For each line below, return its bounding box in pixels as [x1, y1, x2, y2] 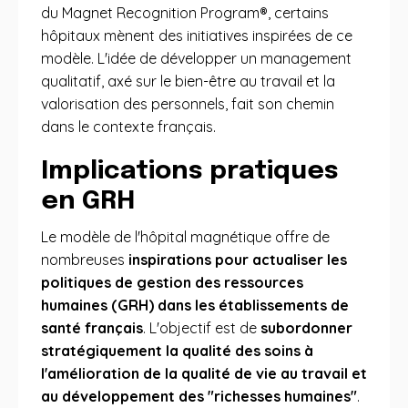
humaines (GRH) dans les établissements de [41, 296, 349, 314]
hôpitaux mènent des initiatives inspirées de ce [41, 26, 352, 45]
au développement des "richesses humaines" [41, 387, 357, 405]
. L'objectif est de [143, 319, 260, 337]
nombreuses [41, 250, 128, 269]
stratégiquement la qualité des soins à [41, 342, 313, 360]
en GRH [41, 189, 135, 215]
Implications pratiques [41, 158, 339, 185]
